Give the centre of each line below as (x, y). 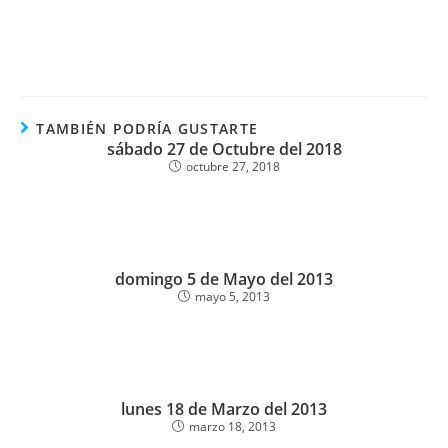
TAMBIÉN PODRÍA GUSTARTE (147, 128)
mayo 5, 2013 (232, 296)
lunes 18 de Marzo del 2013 (224, 409)
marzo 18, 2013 (232, 426)
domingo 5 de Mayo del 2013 (224, 279)
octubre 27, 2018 (232, 166)
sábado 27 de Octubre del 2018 (224, 149)
